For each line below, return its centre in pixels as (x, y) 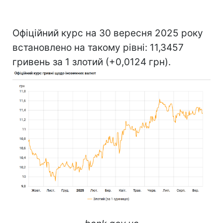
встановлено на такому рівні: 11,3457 (98, 47)
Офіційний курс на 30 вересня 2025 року (108, 33)
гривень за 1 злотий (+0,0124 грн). (92, 62)
